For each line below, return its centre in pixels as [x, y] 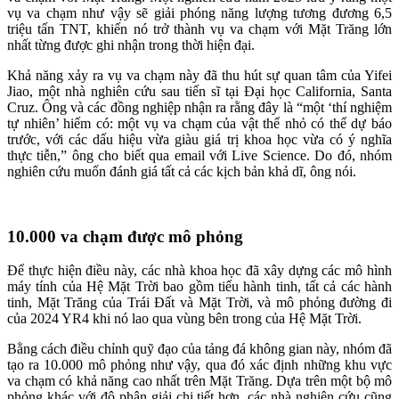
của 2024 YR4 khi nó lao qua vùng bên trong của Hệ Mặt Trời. [184, 319]
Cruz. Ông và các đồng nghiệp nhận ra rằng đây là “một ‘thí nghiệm [199, 107]
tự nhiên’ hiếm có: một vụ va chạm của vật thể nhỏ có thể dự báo [199, 123]
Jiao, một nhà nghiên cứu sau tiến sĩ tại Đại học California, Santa [199, 91]
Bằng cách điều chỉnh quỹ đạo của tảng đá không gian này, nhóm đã [199, 349]
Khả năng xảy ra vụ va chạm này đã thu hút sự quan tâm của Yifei [199, 75]
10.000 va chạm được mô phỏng [125, 236]
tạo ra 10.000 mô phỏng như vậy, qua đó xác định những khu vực [199, 365]
